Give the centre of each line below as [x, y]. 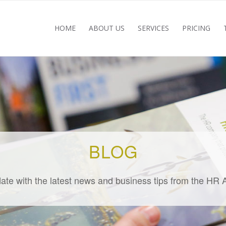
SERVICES [153, 28]
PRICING [196, 28]
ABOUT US [107, 28]
